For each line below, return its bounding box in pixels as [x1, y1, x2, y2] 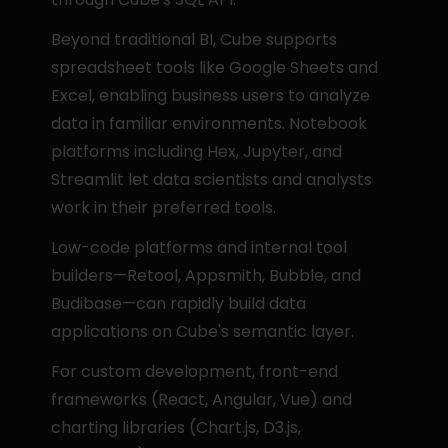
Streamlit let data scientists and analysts [51, 168, 373, 191]
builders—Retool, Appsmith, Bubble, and [51, 264, 362, 287]
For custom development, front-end [51, 360, 339, 383]
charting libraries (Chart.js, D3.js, [51, 416, 302, 439]
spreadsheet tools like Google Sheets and [51, 56, 379, 79]
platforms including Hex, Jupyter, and [51, 140, 343, 163]
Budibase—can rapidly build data [51, 292, 307, 315]
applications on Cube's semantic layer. [51, 320, 355, 343]
